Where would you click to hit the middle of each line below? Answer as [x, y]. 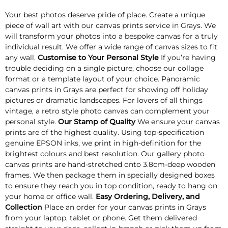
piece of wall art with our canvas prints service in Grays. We [110, 26]
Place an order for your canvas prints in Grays [125, 207]
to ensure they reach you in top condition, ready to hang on [111, 186]
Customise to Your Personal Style [99, 58]
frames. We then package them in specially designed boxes [110, 175]
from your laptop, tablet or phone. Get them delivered [101, 218]
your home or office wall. [50, 197]
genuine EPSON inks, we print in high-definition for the [103, 143]
